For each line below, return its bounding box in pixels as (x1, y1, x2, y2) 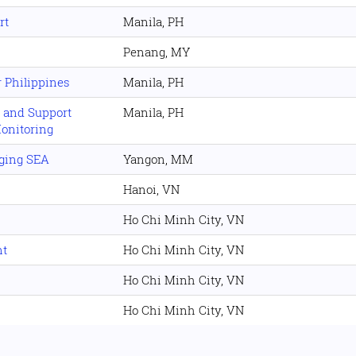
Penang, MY (123, 43, 190, 60)
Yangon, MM (123, 150, 193, 167)
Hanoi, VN (123, 180, 180, 197)
